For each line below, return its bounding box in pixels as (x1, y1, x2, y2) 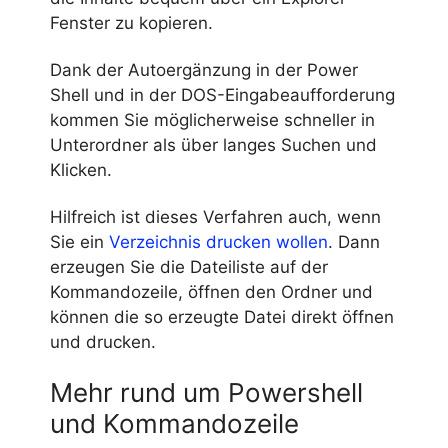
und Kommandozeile (50, 408, 299, 439)
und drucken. (50, 331, 156, 352)
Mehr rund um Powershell (50, 377, 363, 408)
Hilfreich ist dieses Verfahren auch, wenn (50, 206, 381, 227)
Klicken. (50, 159, 112, 180)
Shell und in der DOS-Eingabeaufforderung (50, 84, 395, 105)
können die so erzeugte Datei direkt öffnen (50, 306, 394, 327)
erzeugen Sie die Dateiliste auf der (50, 256, 328, 277)
